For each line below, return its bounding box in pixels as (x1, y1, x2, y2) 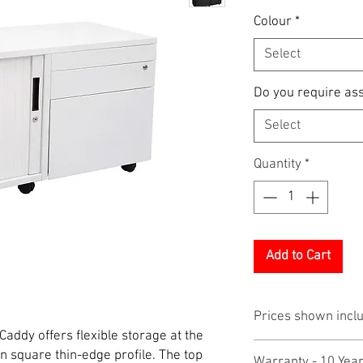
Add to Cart (266, 248, 331, 265)
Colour (254, 13, 292, 30)
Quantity (254, 156, 301, 173)
